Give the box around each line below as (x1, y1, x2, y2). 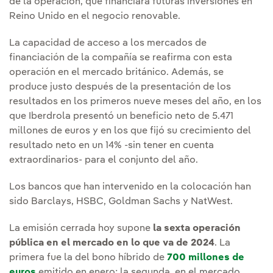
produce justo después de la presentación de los (9, 82, 231, 93)
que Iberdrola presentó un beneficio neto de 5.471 (9, 112, 233, 122)
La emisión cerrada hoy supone (9, 224, 153, 234)
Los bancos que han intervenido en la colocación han (9, 182, 251, 193)
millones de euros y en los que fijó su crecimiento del (9, 126, 251, 136)
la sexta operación (153, 224, 241, 234)
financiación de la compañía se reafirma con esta (9, 53, 232, 63)
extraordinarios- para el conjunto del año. (9, 155, 198, 166)
